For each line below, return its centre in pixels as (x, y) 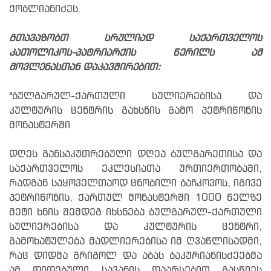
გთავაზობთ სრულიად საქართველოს (135, 38)
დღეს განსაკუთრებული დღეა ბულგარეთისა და (135, 154)
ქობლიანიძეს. (45, 9)
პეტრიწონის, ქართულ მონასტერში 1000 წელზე (135, 198)
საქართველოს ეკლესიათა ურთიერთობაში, (135, 169)
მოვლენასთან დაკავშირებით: (85, 67)
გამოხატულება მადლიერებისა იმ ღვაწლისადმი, (135, 241)
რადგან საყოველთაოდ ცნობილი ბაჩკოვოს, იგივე (135, 183)
